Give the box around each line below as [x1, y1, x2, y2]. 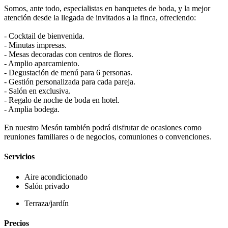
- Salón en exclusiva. [4, 87, 71, 96]
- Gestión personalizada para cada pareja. [4, 77, 135, 87]
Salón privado [24, 181, 69, 190]
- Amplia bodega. [4, 105, 60, 114]
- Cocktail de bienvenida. [4, 32, 84, 41]
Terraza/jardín [24, 198, 69, 208]
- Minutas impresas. [4, 41, 67, 50]
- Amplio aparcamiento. [4, 59, 79, 68]
